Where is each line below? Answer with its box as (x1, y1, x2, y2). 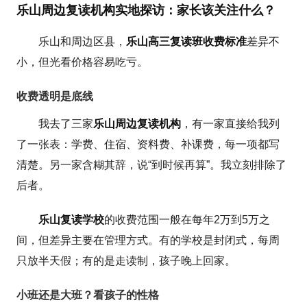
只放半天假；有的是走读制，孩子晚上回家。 (16, 254, 236, 267)
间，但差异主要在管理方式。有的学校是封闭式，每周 (16, 234, 280, 246)
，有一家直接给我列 (181, 117, 280, 130)
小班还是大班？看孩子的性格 (16, 288, 160, 301)
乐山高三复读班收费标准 (126, 35, 247, 47)
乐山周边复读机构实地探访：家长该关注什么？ (16, 3, 276, 17)
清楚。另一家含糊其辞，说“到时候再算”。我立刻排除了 (16, 158, 287, 171)
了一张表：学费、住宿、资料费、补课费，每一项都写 (16, 138, 280, 150)
